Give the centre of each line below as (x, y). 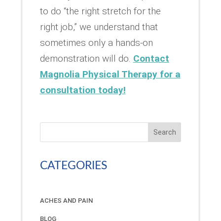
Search (165, 132)
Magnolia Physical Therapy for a (110, 74)
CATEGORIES (73, 165)
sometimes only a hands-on (96, 42)
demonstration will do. (86, 58)
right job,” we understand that (99, 27)
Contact (151, 58)
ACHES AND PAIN (66, 201)
